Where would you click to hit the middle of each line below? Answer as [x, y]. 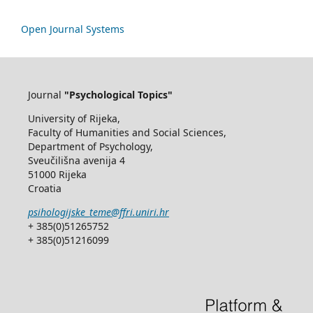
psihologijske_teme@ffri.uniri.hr [98, 212]
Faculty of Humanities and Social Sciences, [127, 132]
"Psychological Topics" [118, 95]
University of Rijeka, [75, 118]
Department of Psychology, [90, 146]
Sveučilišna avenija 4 [76, 160]
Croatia [44, 188]
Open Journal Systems [73, 29]
